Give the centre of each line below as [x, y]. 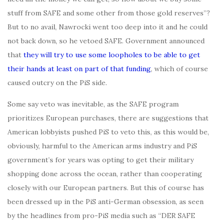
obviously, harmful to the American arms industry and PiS [102, 146]
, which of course [179, 68]
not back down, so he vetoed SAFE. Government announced [106, 41]
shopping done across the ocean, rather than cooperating [105, 173]
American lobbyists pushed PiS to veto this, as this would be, [108, 132]
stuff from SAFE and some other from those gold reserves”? [109, 13]
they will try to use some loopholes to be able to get [112, 55]
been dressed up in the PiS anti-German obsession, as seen [106, 201]
